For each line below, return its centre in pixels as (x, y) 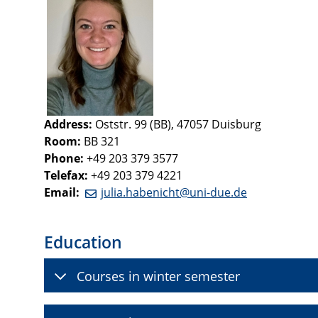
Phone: (64, 159)
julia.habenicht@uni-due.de (174, 193)
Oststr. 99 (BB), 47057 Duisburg (177, 125)
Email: (62, 193)
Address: (68, 125)
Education (83, 242)
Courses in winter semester (158, 275)
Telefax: (66, 176)
